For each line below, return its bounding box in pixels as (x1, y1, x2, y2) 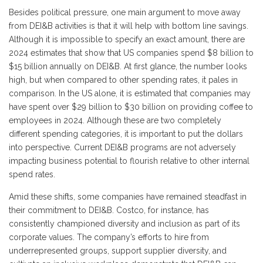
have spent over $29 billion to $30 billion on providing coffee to (9, 102, 253, 112)
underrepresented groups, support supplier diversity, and (9, 246, 227, 255)
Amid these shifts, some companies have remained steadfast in (9, 192, 247, 201)
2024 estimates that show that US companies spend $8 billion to (9, 48, 254, 58)
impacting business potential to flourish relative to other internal (9, 156, 249, 166)
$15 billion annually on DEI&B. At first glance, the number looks (9, 62, 247, 71)
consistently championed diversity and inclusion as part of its (9, 219, 240, 228)
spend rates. (9, 170, 55, 179)
